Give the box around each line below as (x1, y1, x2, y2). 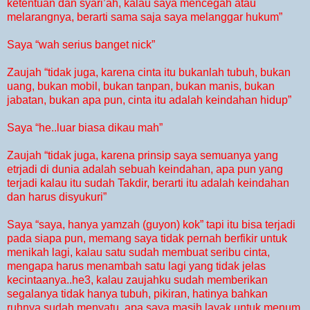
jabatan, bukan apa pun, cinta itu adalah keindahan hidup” (7, 94, 291, 107)
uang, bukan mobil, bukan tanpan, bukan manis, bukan (7, 80, 275, 93)
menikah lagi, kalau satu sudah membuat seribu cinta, (7, 246, 270, 259)
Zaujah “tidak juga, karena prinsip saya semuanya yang (7, 149, 278, 162)
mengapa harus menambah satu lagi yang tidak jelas (7, 260, 266, 273)
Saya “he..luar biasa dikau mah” (7, 122, 163, 134)
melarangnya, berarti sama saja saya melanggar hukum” (7, 11, 282, 24)
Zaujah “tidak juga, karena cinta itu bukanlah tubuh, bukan (7, 66, 291, 79)
